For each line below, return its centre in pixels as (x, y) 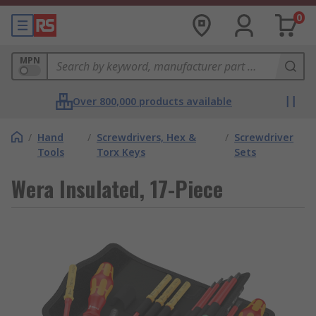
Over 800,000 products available (152, 101)
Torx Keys (121, 152)
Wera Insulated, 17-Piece (117, 189)
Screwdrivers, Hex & (146, 137)
